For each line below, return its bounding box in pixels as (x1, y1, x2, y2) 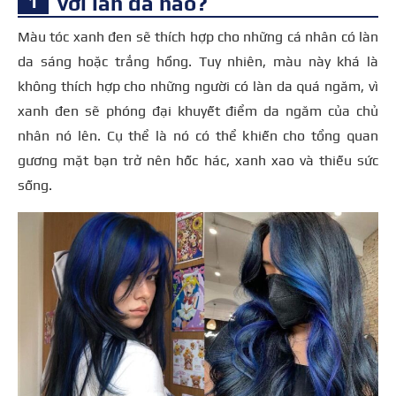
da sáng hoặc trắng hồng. (18, 52, 199, 70)
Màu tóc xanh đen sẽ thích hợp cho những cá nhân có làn (18, 27, 378, 45)
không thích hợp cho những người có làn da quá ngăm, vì (18, 77, 378, 95)
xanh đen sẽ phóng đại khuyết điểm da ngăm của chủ (18, 102, 378, 119)
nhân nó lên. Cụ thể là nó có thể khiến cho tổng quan (18, 126, 378, 144)
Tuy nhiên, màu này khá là (198, 52, 378, 70)
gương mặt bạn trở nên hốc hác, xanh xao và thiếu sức (18, 151, 378, 169)
